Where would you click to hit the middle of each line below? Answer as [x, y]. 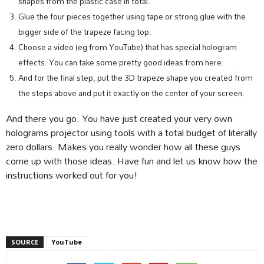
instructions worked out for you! [72, 175]
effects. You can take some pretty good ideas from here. [121, 62]
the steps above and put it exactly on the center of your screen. [131, 93]
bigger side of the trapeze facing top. [85, 32]
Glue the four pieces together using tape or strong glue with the [132, 16]
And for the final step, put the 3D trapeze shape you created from [136, 78]
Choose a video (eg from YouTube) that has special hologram [128, 47]
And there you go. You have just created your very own [119, 118]
